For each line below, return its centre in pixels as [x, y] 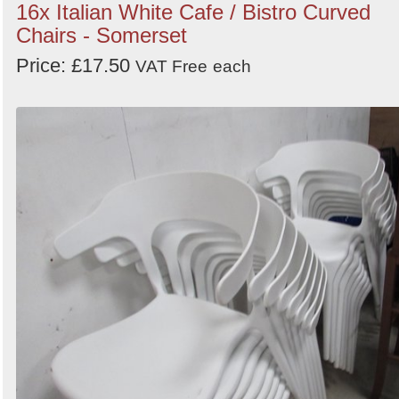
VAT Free [171, 66]
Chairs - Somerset [102, 35]
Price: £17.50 [76, 65]
